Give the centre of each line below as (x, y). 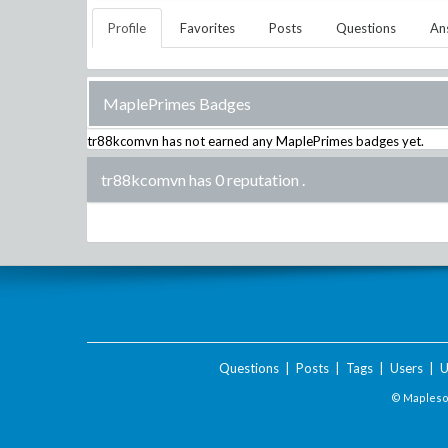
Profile (127, 28)
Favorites (207, 28)
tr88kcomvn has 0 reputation (200, 179)
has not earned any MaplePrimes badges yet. (291, 141)
